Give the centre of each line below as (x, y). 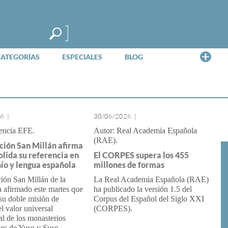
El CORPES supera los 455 (141, 155)
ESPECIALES (82, 57)
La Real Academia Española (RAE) (151, 179)
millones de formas (129, 165)
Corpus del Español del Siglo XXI (149, 199)
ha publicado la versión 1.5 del (142, 189)
